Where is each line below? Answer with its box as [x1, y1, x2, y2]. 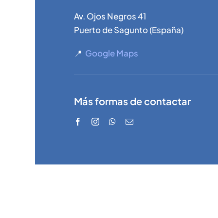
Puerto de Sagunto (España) [74, 24, 183, 35]
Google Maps [85, 47, 138, 58]
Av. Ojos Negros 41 [74, 10, 146, 21]
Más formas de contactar [74, 94, 191, 107]
